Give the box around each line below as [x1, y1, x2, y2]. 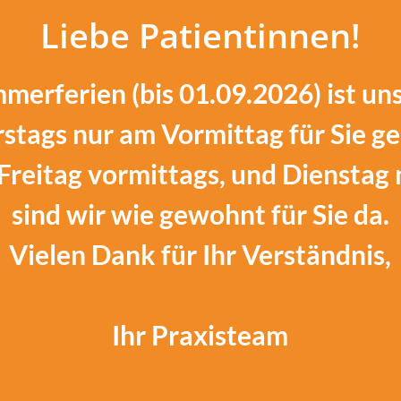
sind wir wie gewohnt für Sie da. [11, 198, 389, 231]
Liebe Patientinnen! [40, 12, 361, 59]
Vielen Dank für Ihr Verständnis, [9, 238, 392, 271]
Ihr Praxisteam [112, 319, 289, 352]
